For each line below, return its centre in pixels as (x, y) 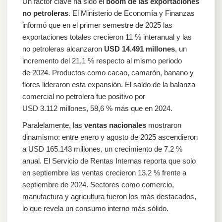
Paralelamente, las (53, 125)
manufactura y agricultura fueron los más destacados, (109, 196)
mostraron (164, 125)
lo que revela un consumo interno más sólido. (95, 208)
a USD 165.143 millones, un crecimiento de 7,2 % (102, 149)
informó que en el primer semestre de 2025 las (97, 25)
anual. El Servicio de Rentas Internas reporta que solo (109, 161)
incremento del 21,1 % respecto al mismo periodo (102, 60)
